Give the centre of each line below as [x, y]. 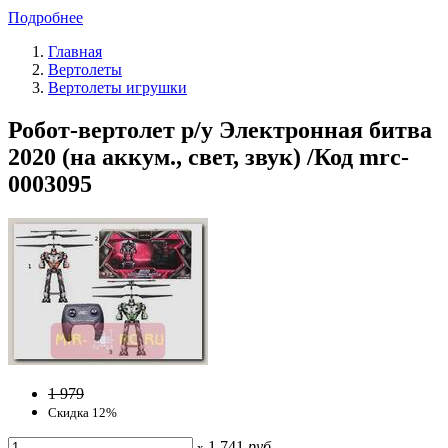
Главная [75, 51]
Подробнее [45, 17]
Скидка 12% [82, 412]
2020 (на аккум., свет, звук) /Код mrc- [208, 156]
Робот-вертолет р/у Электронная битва [220, 129]
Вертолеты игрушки [117, 87]
